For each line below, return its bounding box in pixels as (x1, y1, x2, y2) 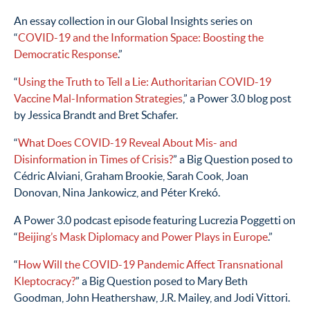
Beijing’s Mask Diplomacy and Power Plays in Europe (18, 230, 268, 244)
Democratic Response (14, 48, 118, 61)
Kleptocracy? (14, 275, 75, 288)
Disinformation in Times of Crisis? (14, 153, 173, 166)
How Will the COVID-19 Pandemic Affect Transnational (18, 258, 283, 271)
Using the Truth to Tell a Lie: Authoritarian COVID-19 (18, 75, 271, 89)
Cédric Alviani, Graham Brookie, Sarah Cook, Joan (14, 170, 248, 183)
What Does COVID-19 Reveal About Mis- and (18, 136, 237, 149)
